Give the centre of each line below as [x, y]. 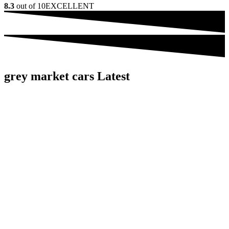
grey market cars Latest [67, 76]
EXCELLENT [70, 6]
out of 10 [30, 6]
